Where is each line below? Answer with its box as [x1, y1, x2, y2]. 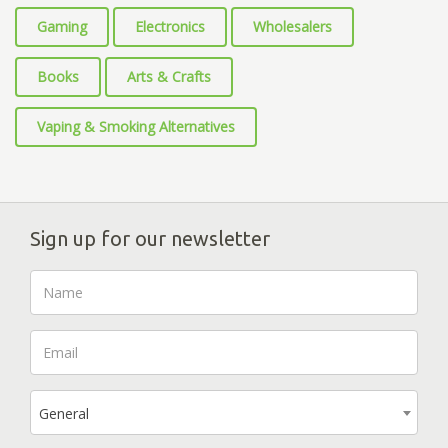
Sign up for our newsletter [30, 226, 270, 250]
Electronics [135, 16, 205, 36]
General [39, 403, 89, 423]
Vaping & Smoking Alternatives [37, 116, 235, 136]
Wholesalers [253, 16, 332, 36]
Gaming [37, 16, 87, 36]
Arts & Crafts [127, 66, 211, 86]
